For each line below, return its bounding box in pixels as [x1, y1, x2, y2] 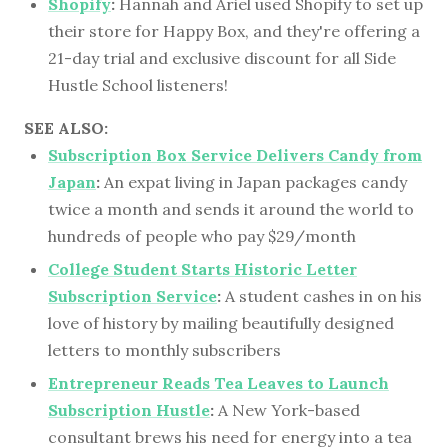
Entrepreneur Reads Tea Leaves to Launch [48, 372, 389, 393]
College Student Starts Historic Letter [48, 258, 357, 279]
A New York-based [214, 399, 360, 420]
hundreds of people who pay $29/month [48, 226, 356, 247]
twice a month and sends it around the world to [48, 199, 414, 220]
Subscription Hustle [48, 399, 210, 420]
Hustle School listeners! [48, 75, 228, 96]
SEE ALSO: [24, 118, 108, 139]
